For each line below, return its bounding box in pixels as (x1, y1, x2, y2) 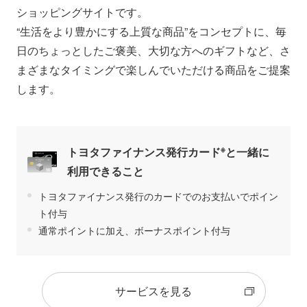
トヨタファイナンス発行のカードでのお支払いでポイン (38, 189, 278, 204)
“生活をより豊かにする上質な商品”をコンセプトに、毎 (16, 23, 286, 40)
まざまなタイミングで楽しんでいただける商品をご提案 (16, 62, 291, 78)
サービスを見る (115, 283, 192, 299)
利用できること (67, 163, 144, 180)
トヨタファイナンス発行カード (67, 144, 221, 160)
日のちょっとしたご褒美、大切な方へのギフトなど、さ (16, 42, 291, 59)
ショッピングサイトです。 (16, 4, 148, 21)
